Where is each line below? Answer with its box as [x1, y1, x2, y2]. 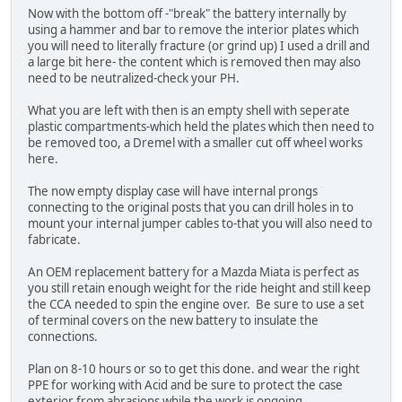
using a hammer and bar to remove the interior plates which [28, 22, 359, 39]
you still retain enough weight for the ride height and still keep [28, 280, 371, 297]
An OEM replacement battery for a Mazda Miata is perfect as [28, 264, 359, 281]
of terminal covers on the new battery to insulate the [28, 312, 319, 329]
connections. [28, 328, 98, 345]
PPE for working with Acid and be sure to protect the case [28, 377, 343, 394]
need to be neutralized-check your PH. [28, 70, 242, 87]
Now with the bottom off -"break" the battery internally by [28, 5, 346, 22]
